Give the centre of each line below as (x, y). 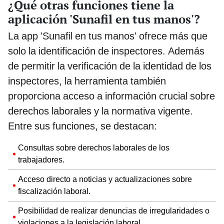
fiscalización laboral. (54, 191)
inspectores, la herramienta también (87, 81)
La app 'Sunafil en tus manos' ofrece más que (108, 36)
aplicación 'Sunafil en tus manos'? (104, 19)
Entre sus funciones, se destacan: (82, 126)
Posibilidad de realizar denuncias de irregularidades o (114, 210)
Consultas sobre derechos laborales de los (94, 147)
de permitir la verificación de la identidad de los (110, 66)
